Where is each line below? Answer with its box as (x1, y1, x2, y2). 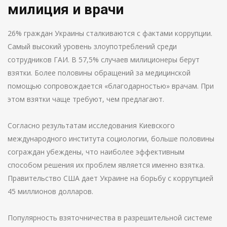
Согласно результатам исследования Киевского (8, 121, 175, 130)
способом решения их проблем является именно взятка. (8, 160, 205, 170)
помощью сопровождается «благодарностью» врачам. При (8, 81, 214, 91)
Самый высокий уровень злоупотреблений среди (8, 42, 177, 51)
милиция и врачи (8, 1, 124, 18)
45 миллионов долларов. (8, 186, 93, 196)
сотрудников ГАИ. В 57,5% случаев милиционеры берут (8, 55, 200, 64)
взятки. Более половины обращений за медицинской (8, 68, 191, 78)
